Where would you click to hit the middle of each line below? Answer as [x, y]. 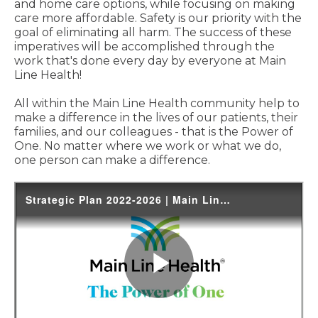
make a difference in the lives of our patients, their [156, 117]
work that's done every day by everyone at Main [150, 61]
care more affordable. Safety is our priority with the [158, 18]
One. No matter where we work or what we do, [148, 146]
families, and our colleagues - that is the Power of [154, 132]
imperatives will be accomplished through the [144, 46]
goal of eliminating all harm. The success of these [153, 32]
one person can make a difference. [112, 160]
